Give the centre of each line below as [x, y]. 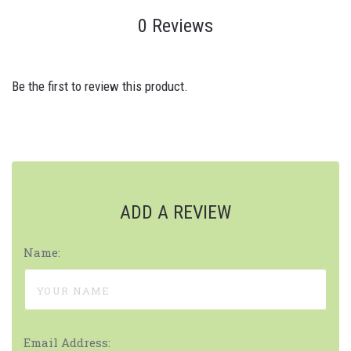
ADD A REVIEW [175, 212]
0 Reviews [175, 25]
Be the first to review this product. [100, 87]
